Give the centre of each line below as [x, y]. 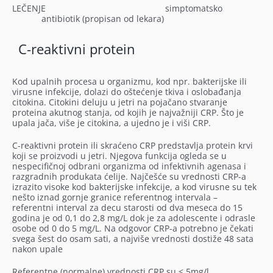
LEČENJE [29, 9]
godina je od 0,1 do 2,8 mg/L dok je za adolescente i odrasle [133, 218]
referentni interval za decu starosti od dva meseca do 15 [127, 208]
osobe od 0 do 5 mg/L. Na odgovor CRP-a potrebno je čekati [133, 229]
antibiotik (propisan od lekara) [88, 19]
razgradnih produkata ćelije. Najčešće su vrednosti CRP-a [129, 177]
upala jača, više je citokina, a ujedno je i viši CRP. [111, 123]
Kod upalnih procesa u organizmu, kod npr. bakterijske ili [129, 82]
